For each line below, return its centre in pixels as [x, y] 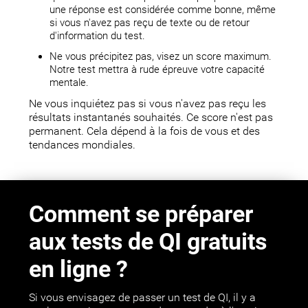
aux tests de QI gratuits [148, 242]
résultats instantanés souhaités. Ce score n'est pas [151, 118]
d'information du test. [98, 36]
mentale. [69, 83]
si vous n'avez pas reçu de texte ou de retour [150, 23]
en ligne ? [79, 269]
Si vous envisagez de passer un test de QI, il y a [143, 298]
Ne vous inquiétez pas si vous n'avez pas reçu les [148, 104]
